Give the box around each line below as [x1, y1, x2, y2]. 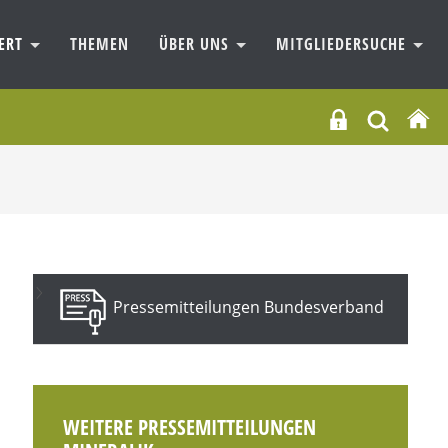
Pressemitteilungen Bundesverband [113, 296, 385, 319]
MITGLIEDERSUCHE [276, 33, 411, 55]
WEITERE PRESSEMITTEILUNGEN [63, 413, 317, 441]
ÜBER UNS [159, 33, 234, 55]
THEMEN [70, 33, 129, 55]
